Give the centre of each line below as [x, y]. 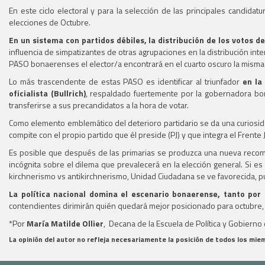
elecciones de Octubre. [50, 22]
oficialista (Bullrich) [47, 93]
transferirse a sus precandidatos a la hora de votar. [99, 105]
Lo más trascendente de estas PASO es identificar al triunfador [126, 81]
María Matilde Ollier [65, 223]
